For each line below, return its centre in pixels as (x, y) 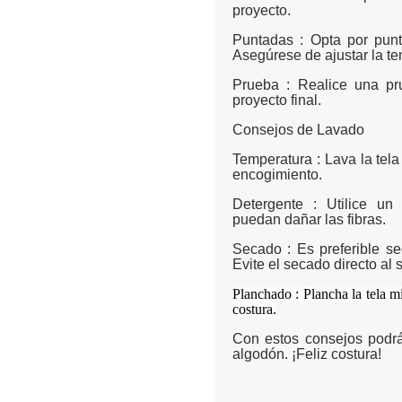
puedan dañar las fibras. (309, 219)
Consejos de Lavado (298, 129)
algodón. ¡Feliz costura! (307, 354)
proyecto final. (277, 100)
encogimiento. (277, 174)
